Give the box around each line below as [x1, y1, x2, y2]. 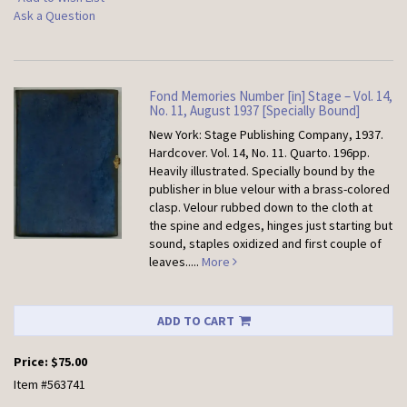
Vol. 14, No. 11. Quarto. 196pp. [211, 144, 371, 162]
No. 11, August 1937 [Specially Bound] [149, 102, 361, 120]
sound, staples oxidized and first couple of [149, 235, 382, 253]
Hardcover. [149, 144, 212, 162]
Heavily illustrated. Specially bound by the [149, 163, 376, 180]
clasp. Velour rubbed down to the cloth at [149, 199, 373, 216]
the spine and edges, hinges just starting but [149, 217, 393, 234]
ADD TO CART [156, 313, 234, 330]
